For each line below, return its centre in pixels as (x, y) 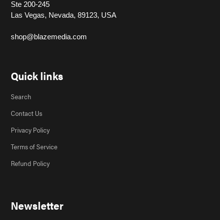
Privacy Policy (30, 129)
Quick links (37, 76)
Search (21, 96)
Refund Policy (30, 163)
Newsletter (37, 205)
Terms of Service (34, 146)
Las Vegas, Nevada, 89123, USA (64, 15)
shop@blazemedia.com (49, 37)
